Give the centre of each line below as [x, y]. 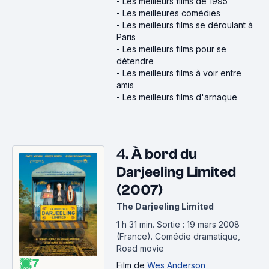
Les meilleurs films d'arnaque [180, 97]
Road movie [140, 248]
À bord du [164, 154]
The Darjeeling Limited [165, 206]
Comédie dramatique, [198, 236]
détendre [135, 61]
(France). [136, 236]
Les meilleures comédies [171, 13]
